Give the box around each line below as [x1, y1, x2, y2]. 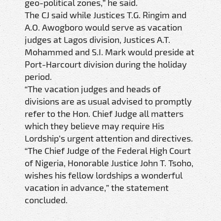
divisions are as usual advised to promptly [25, 96, 192, 107]
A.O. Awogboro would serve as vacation [25, 22, 182, 33]
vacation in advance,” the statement [25, 182, 169, 193]
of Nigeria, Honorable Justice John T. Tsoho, [25, 157, 193, 169]
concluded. [25, 194, 68, 206]
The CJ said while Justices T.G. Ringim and [25, 9, 186, 21]
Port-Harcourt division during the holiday [25, 59, 187, 70]
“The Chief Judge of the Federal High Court [25, 145, 191, 156]
